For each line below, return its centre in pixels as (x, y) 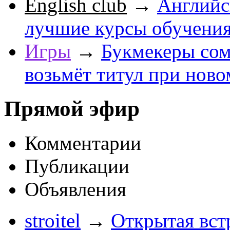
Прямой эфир (72, 108)
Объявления (75, 189)
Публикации (77, 166)
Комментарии (83, 143)
